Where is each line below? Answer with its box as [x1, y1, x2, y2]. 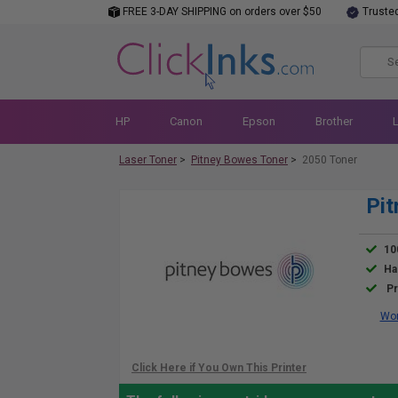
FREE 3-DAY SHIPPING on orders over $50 [120, 5, 322, 18]
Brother [314, 115, 353, 128]
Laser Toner [119, 154, 177, 166]
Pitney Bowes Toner [191, 154, 288, 166]
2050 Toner [302, 154, 357, 166]
